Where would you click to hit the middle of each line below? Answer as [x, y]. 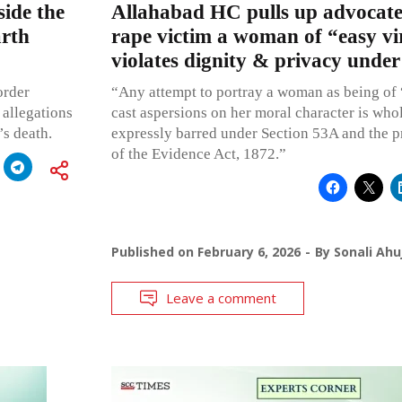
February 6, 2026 [249, 251]
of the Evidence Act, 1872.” [198, 153]
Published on [154, 251]
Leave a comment [221, 297]
